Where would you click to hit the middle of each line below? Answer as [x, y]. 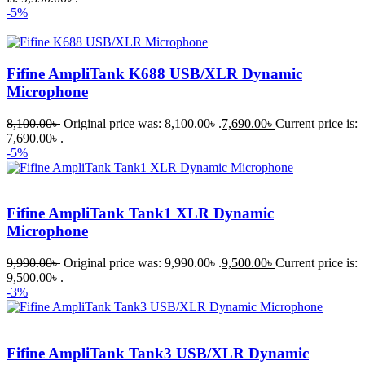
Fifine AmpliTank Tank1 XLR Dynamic [140, 213]
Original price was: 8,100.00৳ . [143, 123]
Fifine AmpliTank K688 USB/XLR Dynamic [154, 73]
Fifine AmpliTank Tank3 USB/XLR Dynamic [158, 353]
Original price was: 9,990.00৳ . [143, 263]
